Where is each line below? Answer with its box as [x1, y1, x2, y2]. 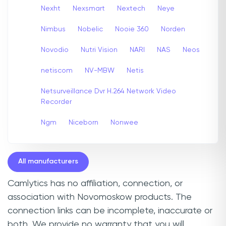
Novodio [41, 46, 69, 53]
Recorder [41, 98, 72, 105]
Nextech [117, 5, 145, 12]
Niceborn [69, 119, 98, 126]
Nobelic [78, 25, 103, 33]
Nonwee [110, 119, 138, 126]
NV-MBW [85, 67, 115, 74]
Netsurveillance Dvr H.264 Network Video [41, 87, 176, 95]
